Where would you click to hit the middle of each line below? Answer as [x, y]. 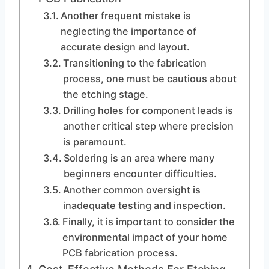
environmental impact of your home [145, 237]
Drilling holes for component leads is [148, 110]
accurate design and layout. [125, 47]
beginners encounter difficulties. [140, 174]
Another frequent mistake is [125, 16]
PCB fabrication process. [120, 253]
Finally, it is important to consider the [148, 222]
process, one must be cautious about [150, 79]
